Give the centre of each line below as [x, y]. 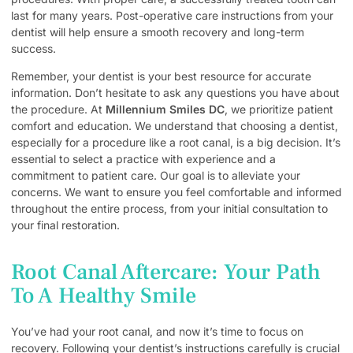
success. [33, 48]
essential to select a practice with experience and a [143, 159]
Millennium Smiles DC [165, 110]
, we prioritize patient [279, 110]
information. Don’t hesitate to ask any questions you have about [175, 93]
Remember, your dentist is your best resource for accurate [161, 76]
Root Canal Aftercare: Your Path [166, 272]
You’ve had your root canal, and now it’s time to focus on [157, 332]
